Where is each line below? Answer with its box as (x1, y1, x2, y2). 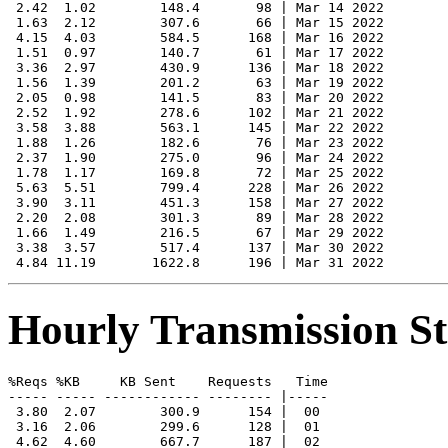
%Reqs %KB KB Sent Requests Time (8, 373, 328, 389)
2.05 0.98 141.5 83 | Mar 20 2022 (8, 90, 384, 106)
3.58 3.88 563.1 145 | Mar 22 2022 (8, 120, 384, 136)
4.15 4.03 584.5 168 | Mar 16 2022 (8, 30, 384, 46)
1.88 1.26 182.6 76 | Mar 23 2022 (8, 135, 384, 151)
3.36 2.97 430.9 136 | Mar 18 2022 (8, 60, 384, 76)
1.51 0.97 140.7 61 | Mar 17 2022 (8, 45, 384, 61)
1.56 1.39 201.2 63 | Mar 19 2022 (8, 75, 384, 91)
